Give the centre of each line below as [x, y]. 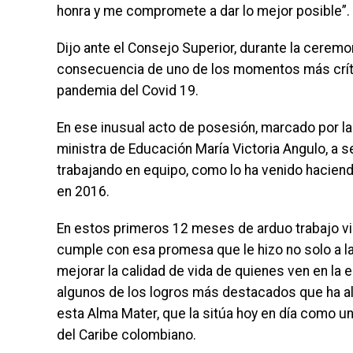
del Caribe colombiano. [126, 335]
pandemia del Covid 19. [128, 91]
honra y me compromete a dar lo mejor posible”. [203, 11]
